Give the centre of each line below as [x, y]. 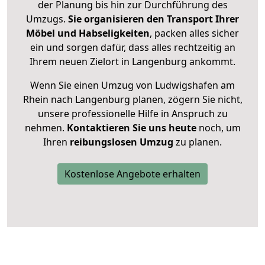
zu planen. [198, 142]
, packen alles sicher [194, 33]
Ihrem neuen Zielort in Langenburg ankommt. [132, 62]
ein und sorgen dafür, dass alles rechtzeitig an [132, 48]
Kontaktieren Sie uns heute [131, 128]
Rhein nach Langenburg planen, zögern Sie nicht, [132, 100]
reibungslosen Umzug [122, 142]
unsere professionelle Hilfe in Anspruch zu [132, 114]
